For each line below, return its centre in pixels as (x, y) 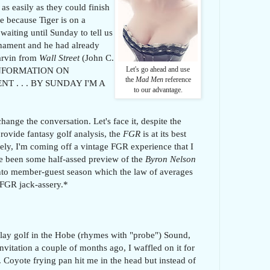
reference (177, 80)
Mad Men (149, 80)
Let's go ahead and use (158, 70)
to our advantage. (158, 90)
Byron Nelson (171, 159)
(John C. (97, 58)
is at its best (163, 134)
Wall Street (59, 58)
